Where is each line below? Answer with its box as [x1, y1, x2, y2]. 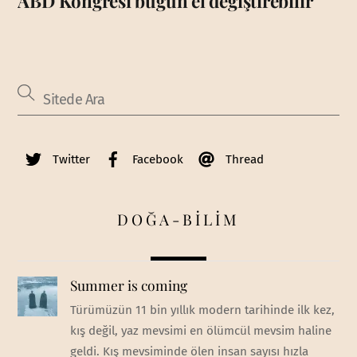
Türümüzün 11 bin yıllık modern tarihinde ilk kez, [69, 303, 335, 318]
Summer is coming [69, 276, 187, 295]
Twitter [49, 152, 91, 167]
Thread [222, 152, 265, 167]
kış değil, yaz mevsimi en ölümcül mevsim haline [69, 324, 331, 339]
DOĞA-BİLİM [117, 208, 240, 229]
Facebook [129, 152, 184, 167]
